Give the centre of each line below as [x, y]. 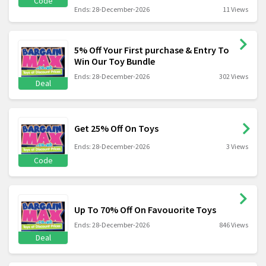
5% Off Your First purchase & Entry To [152, 50]
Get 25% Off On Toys [116, 129]
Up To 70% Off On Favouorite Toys [145, 210]
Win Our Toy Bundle [115, 61]
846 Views [234, 225]
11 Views [235, 9]
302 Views [234, 76]
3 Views [237, 147]
